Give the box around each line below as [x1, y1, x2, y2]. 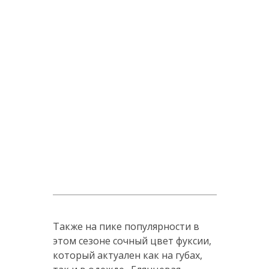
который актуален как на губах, [52, 249, 202, 262]
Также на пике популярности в [52, 220, 199, 234]
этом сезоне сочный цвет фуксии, [52, 234, 211, 248]
